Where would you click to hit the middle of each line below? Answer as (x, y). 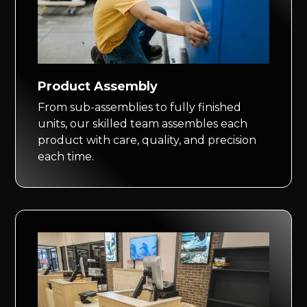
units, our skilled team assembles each (143, 124)
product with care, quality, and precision (147, 140)
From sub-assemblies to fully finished (140, 108)
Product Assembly (98, 87)
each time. (66, 157)
